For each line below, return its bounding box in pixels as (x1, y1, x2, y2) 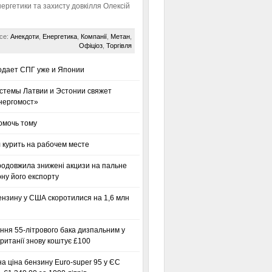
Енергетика (42, 33, 77, 40)
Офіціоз (78, 42, 103, 49)
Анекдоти (10, 33, 39, 40)
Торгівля (106, 42, 132, 49)
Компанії (80, 33, 107, 40)
